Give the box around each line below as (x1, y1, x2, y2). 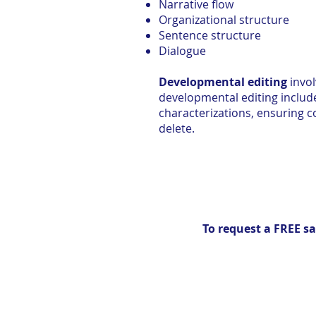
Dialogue (159, 43, 206, 59)
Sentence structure (159, 28, 261, 43)
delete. (159, 121, 195, 136)
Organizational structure (159, 12, 289, 28)
